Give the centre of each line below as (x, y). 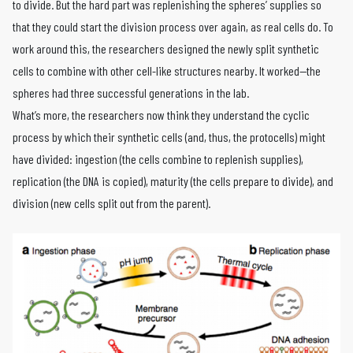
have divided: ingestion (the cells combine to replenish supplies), (158, 159)
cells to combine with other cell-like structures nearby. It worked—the (167, 71)
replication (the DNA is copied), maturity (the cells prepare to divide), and (173, 181)
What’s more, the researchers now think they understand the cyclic (161, 115)
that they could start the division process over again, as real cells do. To (173, 26)
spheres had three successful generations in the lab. (131, 93)
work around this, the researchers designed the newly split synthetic (166, 48)
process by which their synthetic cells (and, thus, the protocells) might (169, 137)
